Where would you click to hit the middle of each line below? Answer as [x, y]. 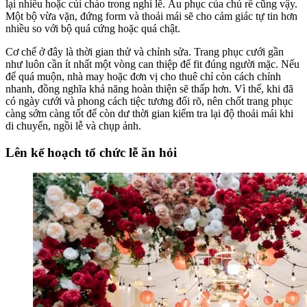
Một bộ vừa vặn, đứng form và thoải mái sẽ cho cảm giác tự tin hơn [151, 16]
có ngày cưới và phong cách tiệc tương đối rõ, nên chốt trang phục [149, 101]
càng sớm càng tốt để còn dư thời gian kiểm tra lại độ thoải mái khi [149, 113]
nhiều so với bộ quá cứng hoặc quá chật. [93, 28]
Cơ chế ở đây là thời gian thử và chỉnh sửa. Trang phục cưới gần [145, 51]
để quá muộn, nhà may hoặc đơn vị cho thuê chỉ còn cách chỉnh [143, 76]
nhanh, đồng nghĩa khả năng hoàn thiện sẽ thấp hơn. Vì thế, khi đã [149, 88]
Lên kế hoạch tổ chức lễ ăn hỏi [91, 152]
